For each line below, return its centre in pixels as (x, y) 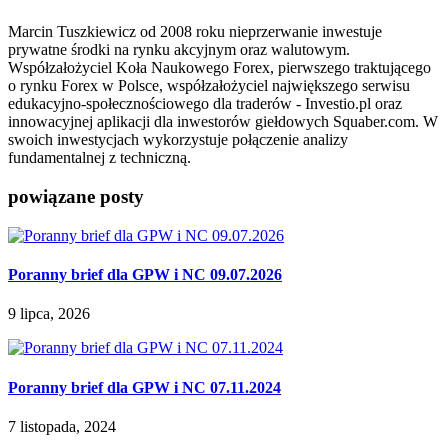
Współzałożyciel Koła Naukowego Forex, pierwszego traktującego (219, 68)
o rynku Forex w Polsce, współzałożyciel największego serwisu (209, 86)
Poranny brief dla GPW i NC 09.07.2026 (145, 275)
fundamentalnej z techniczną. (99, 158)
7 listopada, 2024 (62, 426)
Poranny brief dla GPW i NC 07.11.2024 (144, 387)
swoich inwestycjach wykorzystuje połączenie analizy (178, 140)
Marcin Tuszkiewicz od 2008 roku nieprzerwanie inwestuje (195, 32)
